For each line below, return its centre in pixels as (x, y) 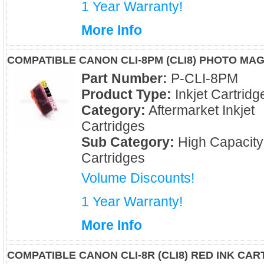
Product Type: (126, 94)
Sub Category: (128, 142)
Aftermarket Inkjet (200, 110)
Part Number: (124, 78)
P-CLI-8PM (203, 78)
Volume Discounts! (138, 178)
